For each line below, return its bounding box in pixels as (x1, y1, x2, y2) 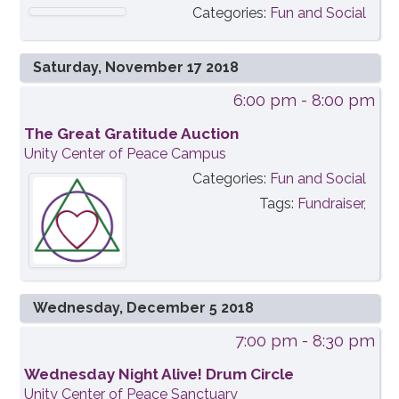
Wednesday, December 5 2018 (33, 299, 255, 317)
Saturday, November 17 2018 (33, 58, 240, 76)
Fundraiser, (297, 194, 366, 212)
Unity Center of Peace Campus (24, 144, 227, 162)
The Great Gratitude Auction (24, 124, 240, 142)
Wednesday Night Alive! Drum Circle (24, 365, 295, 384)
